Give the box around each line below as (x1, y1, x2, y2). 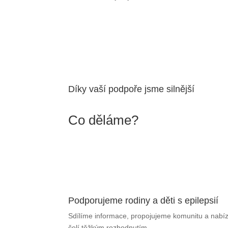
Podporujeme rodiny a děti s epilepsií (68, 195, 219, 206)
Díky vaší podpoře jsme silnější (68, 83, 195, 94)
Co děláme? (68, 112, 139, 128)
